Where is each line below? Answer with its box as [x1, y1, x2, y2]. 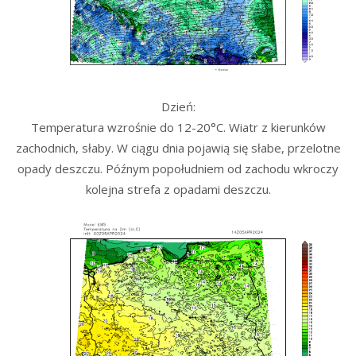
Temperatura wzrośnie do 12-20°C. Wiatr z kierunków [30, 119, 326, 136]
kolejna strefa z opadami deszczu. [85, 181, 271, 198]
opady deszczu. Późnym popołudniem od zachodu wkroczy [17, 161, 339, 177]
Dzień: [161, 99, 195, 115]
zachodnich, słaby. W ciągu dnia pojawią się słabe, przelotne [15, 140, 341, 157]
